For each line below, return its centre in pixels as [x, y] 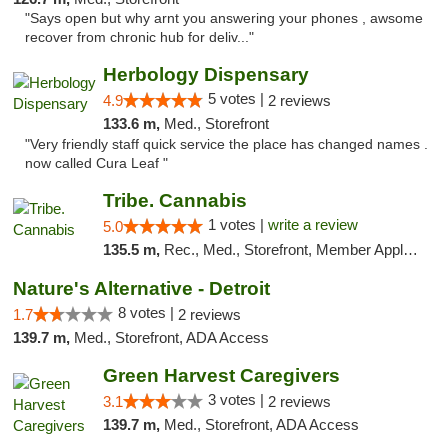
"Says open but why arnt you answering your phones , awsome [224, 18]
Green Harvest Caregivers [221, 375]
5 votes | [237, 98]
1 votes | [237, 224]
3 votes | [237, 399]
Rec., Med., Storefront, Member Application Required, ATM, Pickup [283, 249]
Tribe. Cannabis [174, 200]
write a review [312, 224]
